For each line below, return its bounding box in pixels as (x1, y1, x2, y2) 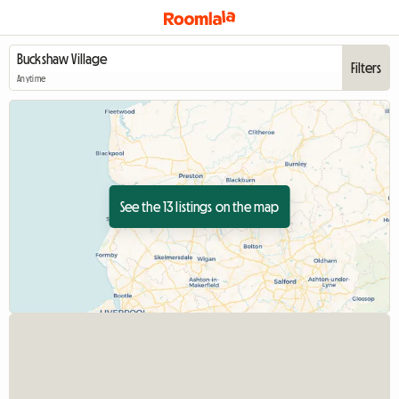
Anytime (17, 74, 46, 85)
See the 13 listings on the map (119, 199, 280, 214)
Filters (350, 61, 381, 75)
